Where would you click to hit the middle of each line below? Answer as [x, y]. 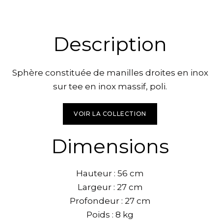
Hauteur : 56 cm [110, 173]
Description [110, 44]
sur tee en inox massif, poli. [110, 86]
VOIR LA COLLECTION [110, 113]
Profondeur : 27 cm [110, 201]
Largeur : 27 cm [110, 187]
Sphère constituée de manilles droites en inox [110, 72]
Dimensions [110, 146]
